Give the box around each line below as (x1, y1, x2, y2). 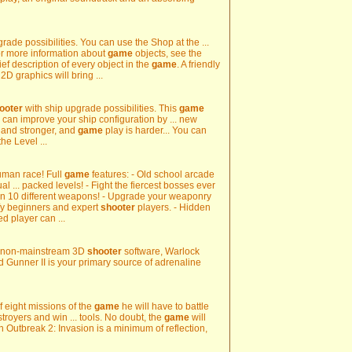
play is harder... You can (103, 125, 207, 136)
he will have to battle (119, 301, 209, 312)
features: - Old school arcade (90, 169, 214, 180)
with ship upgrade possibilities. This (23, 103, 179, 114)
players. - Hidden (135, 202, 211, 213)
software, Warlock (122, 246, 200, 257)
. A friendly (177, 59, 220, 70)
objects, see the (133, 48, 202, 59)
